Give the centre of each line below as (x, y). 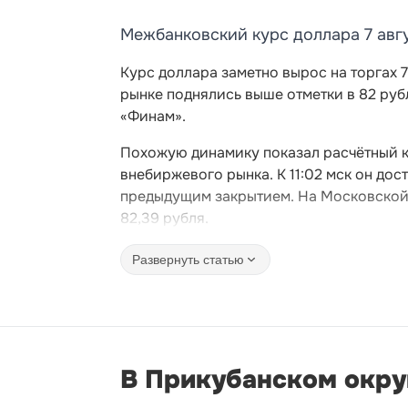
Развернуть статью (188, 259)
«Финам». (153, 116)
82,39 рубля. (164, 218)
